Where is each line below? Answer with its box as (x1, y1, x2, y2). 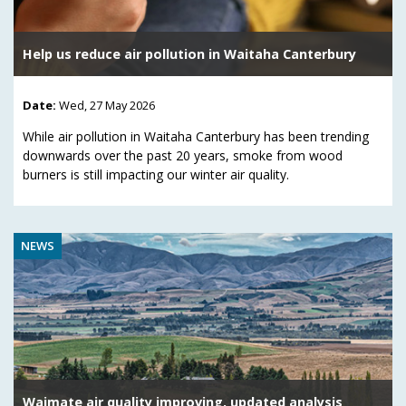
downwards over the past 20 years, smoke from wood (23, 146, 343, 164)
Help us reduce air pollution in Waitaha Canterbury (23, 45, 356, 63)
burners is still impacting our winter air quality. (23, 165, 289, 183)
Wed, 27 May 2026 (59, 96, 155, 113)
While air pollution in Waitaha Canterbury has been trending (23, 127, 369, 145)
